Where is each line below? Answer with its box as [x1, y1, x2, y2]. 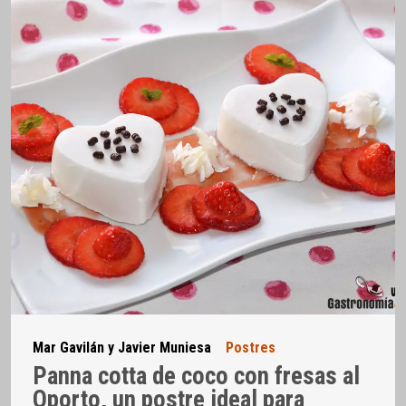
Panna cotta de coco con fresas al [33, 362, 360, 391]
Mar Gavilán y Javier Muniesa [33, 338, 211, 356]
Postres [226, 338, 275, 356]
